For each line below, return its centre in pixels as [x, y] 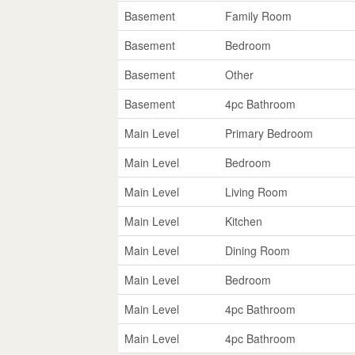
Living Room [257, 191]
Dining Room [258, 250]
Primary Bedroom [269, 133]
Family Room [259, 15]
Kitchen [244, 221]
